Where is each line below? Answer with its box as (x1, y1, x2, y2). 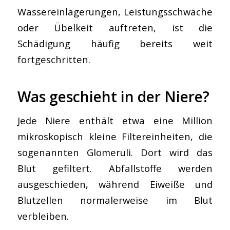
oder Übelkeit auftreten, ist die (17, 21, 213, 34)
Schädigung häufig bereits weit (17, 37, 213, 50)
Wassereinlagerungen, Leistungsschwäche (17, 5, 213, 18)
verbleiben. (17, 209, 69, 222)
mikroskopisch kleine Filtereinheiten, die (17, 129, 213, 143)
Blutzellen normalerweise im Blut (17, 193, 213, 206)
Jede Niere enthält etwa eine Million (17, 113, 213, 127)
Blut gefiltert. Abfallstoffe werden (17, 161, 213, 175)
